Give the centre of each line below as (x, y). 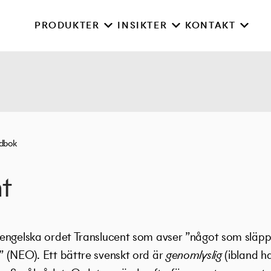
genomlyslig (195, 255)
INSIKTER (142, 25)
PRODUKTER (67, 25)
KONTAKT (211, 25)
